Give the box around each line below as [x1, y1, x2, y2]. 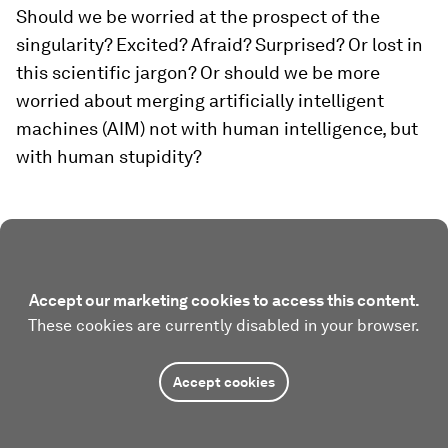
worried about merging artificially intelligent [16, 90, 384, 111]
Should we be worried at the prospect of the [16, 6, 380, 27]
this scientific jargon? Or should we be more [16, 62, 380, 83]
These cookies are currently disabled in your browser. [28, 316, 420, 335]
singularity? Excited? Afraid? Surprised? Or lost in [16, 34, 423, 55]
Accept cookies [173, 374, 275, 390]
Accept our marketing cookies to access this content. [28, 291, 420, 310]
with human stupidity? [16, 146, 202, 167]
